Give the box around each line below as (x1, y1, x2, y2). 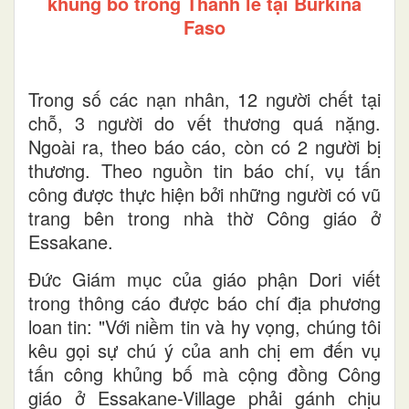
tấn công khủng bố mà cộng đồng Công (28, 361, 381, 388)
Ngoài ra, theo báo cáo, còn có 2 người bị (28, 133, 381, 161)
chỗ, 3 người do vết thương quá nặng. (28, 110, 381, 137)
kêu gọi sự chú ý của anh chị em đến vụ (28, 337, 381, 364)
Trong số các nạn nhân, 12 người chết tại (28, 86, 381, 113)
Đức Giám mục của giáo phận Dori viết (28, 266, 381, 293)
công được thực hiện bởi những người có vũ (28, 181, 381, 208)
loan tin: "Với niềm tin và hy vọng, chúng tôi (28, 313, 381, 341)
